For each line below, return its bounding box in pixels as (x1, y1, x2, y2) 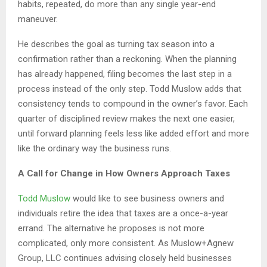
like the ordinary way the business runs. (18, 143, 171, 154)
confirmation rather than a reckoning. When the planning (18, 54, 237, 65)
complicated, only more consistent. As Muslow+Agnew (18, 238, 234, 249)
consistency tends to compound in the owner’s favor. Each (18, 98, 248, 110)
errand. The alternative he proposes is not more (18, 223, 204, 234)
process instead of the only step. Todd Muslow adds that (18, 83, 241, 95)
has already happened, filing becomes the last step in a (18, 69, 232, 80)
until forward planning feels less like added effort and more (18, 128, 249, 139)
